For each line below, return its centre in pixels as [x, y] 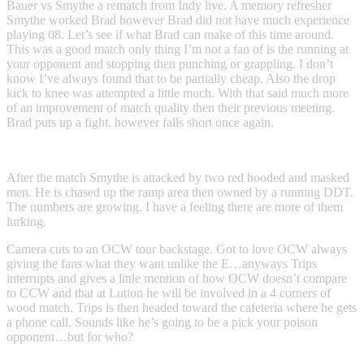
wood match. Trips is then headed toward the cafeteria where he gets [182, 307]
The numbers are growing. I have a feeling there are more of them [175, 206]
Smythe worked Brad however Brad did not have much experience [178, 19]
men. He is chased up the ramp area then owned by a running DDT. [180, 192]
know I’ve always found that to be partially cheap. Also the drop [171, 78]
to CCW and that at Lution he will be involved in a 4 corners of [169, 292]
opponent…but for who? [70, 336]
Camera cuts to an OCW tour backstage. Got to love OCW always [177, 249]
